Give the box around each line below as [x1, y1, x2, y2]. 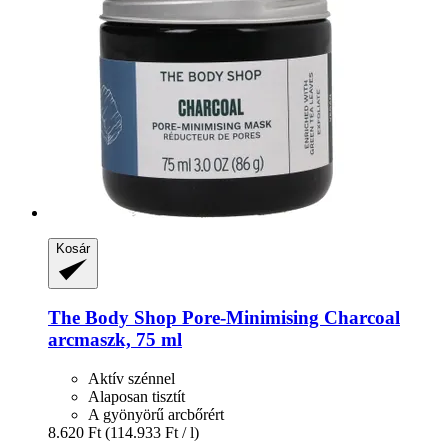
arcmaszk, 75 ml [48, 329, 182, 351]
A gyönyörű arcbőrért [88, 406, 224, 424]
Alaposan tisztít [88, 388, 185, 406]
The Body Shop [48, 307, 177, 329]
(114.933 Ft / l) [105, 424, 199, 442]
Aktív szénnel [88, 370, 175, 388]
